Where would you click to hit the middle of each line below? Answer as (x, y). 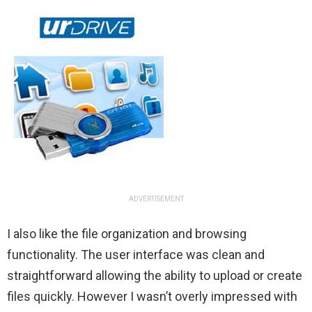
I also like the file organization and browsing (127, 233)
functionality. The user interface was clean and (136, 254)
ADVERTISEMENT (156, 198)
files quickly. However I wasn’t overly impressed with (152, 296)
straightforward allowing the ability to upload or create (155, 275)
